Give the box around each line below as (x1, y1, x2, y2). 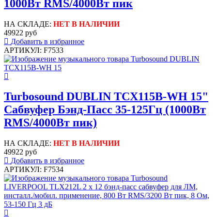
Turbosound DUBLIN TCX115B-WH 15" (4, 90, 208, 103)
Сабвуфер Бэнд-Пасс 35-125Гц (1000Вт (4, 103, 206, 116)
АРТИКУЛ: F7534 (4, 165, 63, 174)
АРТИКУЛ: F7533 (4, 46, 63, 54)
